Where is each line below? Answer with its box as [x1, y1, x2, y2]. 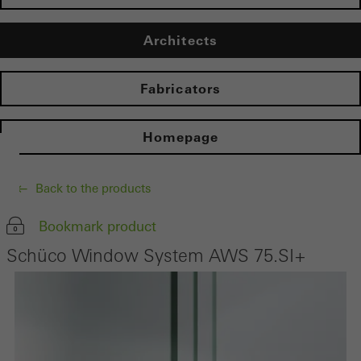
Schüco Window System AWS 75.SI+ [6, 245, 306, 267]
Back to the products [32, 180, 151, 197]
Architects [143, 32, 218, 49]
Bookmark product [39, 218, 156, 235]
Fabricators [140, 81, 221, 98]
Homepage [142, 129, 219, 146]
